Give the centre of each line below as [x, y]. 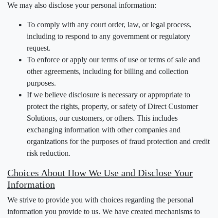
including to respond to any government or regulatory [109, 36]
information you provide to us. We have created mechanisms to [104, 211]
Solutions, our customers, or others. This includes [102, 118]
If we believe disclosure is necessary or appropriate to [109, 95]
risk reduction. [49, 153]
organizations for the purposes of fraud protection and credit [118, 141]
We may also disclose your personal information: [82, 5]
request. [39, 48]
